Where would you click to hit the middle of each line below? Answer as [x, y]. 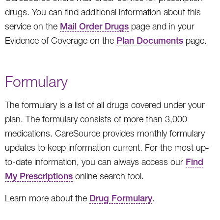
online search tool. [108, 176]
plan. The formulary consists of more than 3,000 [96, 119]
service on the [32, 26]
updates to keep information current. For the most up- [107, 147]
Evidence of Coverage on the [61, 40]
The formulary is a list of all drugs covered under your [105, 105]
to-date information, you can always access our [95, 162]
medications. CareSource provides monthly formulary [105, 133]
